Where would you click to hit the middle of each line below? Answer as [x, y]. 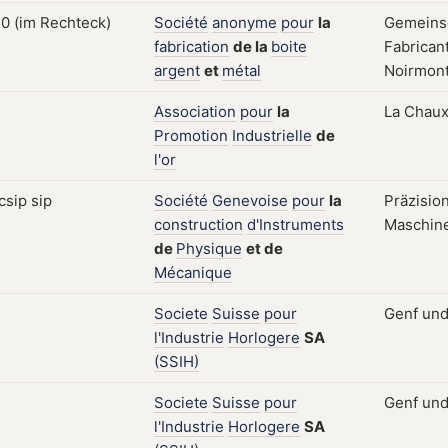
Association [195, 111]
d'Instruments [295, 224]
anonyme [244, 22]
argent [177, 70]
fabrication [191, 46]
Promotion [191, 135]
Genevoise [250, 200]
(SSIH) [176, 361]
